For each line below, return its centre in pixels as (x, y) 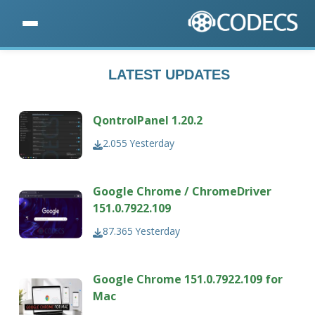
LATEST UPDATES (169, 75)
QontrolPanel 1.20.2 (148, 121)
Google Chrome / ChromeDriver (182, 192)
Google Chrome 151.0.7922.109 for (188, 279)
